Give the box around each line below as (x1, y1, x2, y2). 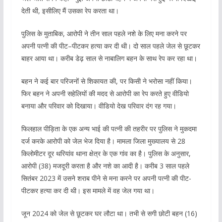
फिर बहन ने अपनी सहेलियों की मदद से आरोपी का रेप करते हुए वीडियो (21, 88, 189, 98)
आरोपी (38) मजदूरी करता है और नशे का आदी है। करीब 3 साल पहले (21, 161, 189, 170)
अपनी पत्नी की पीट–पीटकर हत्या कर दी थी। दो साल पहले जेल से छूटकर (21, 41, 200, 51)
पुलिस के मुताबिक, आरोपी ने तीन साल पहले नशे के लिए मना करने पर (21, 28, 187, 38)
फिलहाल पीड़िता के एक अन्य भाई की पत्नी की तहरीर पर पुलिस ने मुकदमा (21, 123, 197, 133)
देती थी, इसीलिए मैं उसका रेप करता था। (21, 5, 119, 15)
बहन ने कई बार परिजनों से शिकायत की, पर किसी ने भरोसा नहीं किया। (21, 76, 192, 86)
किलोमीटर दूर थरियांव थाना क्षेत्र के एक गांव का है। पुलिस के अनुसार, (21, 148, 191, 158)
